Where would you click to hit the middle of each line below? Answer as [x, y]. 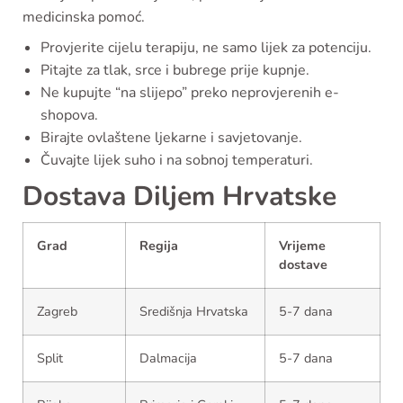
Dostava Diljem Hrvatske [179, 196]
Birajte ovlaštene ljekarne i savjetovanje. [171, 137]
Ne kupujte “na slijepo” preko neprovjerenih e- [190, 92]
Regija [159, 245]
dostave [303, 264]
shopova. [69, 115]
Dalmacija [168, 358]
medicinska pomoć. [84, 17]
